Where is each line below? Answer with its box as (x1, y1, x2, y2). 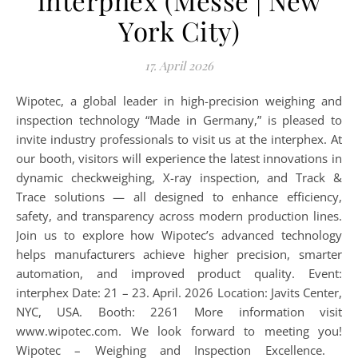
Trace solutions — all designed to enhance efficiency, (16, 189, 342, 205)
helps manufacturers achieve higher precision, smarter (16, 246, 342, 262)
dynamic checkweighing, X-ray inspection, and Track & (16, 169, 342, 185)
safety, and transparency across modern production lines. (16, 208, 342, 224)
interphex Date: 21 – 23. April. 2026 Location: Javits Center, (16, 284, 342, 300)
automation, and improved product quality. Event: (16, 265, 342, 281)
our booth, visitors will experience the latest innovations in (16, 150, 342, 166)
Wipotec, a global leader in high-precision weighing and (16, 93, 27, 109)
